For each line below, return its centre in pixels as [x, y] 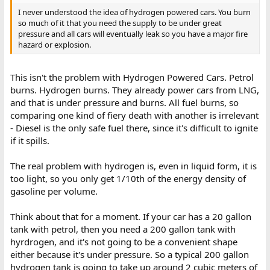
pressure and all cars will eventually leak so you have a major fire [133, 33]
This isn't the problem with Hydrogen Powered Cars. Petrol [132, 77]
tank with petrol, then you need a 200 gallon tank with [123, 229]
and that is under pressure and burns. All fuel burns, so [124, 102]
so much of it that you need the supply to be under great [120, 23]
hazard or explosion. [54, 44]
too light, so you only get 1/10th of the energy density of [128, 178]
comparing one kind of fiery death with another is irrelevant [134, 115]
